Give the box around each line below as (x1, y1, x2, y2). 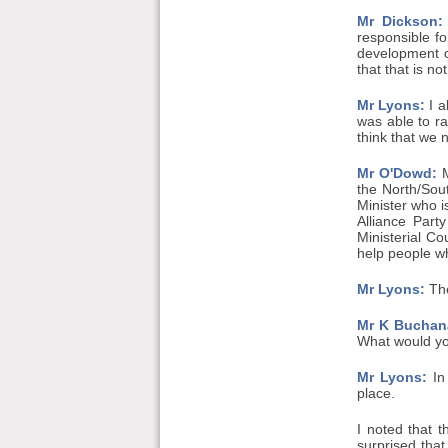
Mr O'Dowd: (356, 165, 437, 181)
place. (356, 385, 395, 401)
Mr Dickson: (356, 13, 443, 29)
